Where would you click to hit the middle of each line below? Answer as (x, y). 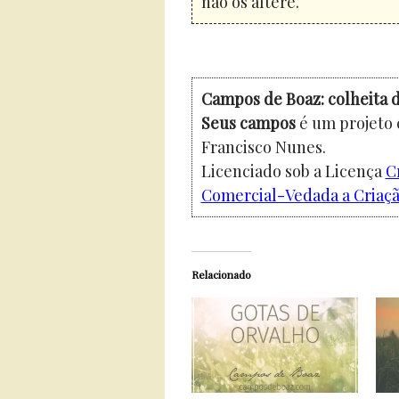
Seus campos (248, 122)
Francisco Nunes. (263, 147)
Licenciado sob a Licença (293, 171)
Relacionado (221, 274)
